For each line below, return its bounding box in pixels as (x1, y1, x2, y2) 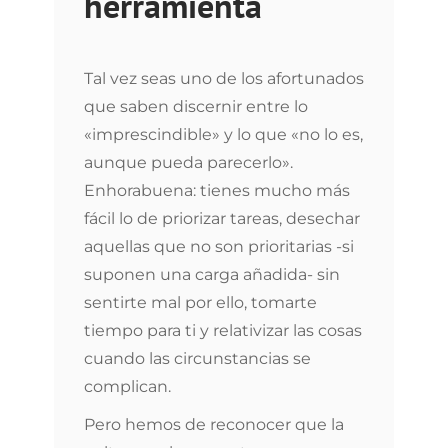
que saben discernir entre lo (84, 97, 308, 116)
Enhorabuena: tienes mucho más (84, 181, 350, 200)
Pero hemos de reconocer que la (84, 415, 344, 434)
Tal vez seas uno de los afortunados (84, 69, 364, 88)
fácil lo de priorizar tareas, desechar (84, 209, 360, 228)
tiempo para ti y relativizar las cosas (84, 321, 362, 340)
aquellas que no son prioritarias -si (84, 237, 354, 256)
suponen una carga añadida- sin (84, 265, 340, 284)
